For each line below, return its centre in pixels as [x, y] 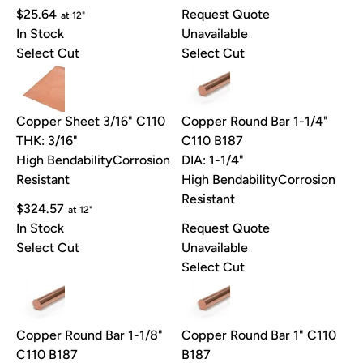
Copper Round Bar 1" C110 [259, 335]
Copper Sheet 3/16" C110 [91, 122]
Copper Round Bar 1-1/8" [90, 335]
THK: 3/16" [47, 141]
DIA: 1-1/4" [213, 160]
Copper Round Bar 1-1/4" [255, 122]
